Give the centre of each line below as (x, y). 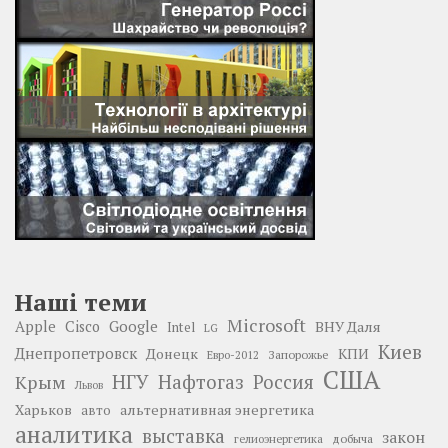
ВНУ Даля (348, 326)
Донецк (172, 353)
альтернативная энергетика (217, 409)
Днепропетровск (76, 352)
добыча (352, 437)
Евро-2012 (233, 354)
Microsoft (266, 325)
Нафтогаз (201, 381)
